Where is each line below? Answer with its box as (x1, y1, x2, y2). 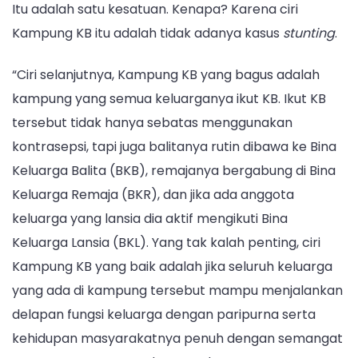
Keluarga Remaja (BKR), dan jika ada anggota (12, 185, 294, 204)
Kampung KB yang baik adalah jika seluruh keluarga (12, 257, 332, 276)
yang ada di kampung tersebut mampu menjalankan (12, 280, 343, 300)
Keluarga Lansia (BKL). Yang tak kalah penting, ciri (12, 233, 320, 252)
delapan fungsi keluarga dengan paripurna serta (12, 304, 316, 324)
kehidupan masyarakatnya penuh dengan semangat (12, 328, 343, 348)
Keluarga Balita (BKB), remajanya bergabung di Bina (12, 161, 336, 180)
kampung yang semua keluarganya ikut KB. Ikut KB (12, 89, 326, 108)
